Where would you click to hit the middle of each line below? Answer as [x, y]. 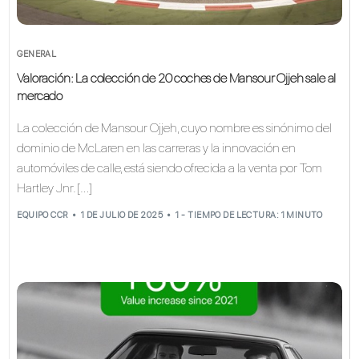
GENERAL [37, 54]
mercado [40, 95]
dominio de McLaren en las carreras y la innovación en [157, 147]
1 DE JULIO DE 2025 [122, 216]
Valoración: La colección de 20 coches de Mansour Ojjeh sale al [177, 78]
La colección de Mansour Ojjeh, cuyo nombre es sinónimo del [175, 127]
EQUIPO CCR [42, 216]
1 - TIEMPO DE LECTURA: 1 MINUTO [249, 216]
